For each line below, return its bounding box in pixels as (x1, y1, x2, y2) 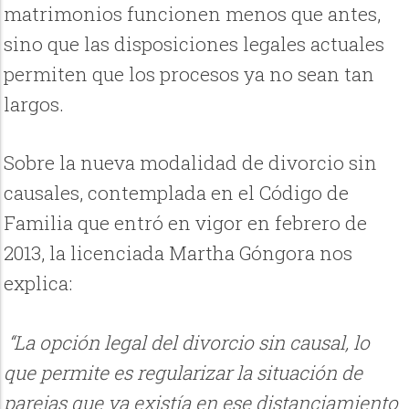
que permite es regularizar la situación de (4, 359, 363, 385)
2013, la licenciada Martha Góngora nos (4, 240, 353, 267)
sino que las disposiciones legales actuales (4, 31, 385, 58)
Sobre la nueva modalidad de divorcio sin (4, 150, 378, 176)
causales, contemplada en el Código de (4, 180, 350, 206)
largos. (4, 91, 65, 118)
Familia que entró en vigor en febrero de (4, 210, 368, 236)
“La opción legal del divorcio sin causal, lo (4, 329, 371, 355)
